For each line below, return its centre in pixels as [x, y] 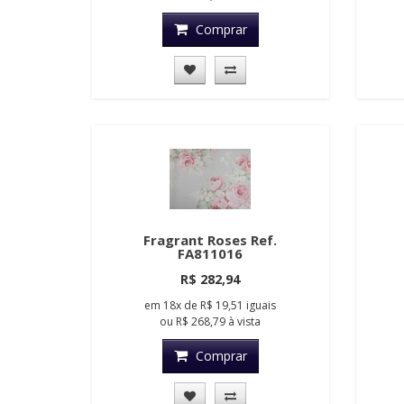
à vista [243, 322]
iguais [262, 306]
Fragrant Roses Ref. [211, 240]
